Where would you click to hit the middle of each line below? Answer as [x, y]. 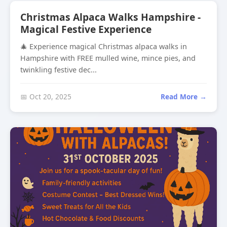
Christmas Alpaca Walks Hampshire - [110, 17]
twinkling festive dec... [59, 70]
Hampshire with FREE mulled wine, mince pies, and [108, 58]
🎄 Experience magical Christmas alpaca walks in [104, 46]
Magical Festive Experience [86, 29]
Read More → [184, 97]
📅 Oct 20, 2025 [46, 97]
